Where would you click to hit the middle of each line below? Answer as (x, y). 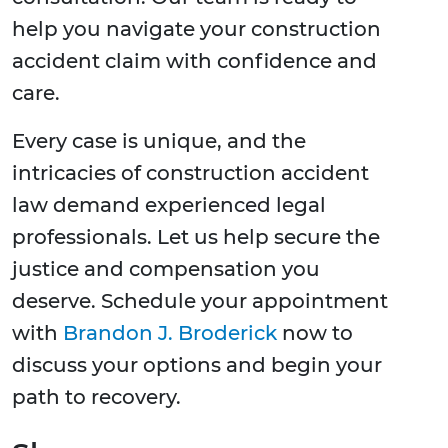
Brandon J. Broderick (170, 333)
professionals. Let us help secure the (196, 237)
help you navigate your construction (196, 29)
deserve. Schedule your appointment (200, 301)
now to (315, 333)
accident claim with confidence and (194, 61)
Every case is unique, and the (159, 141)
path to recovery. (96, 397)
